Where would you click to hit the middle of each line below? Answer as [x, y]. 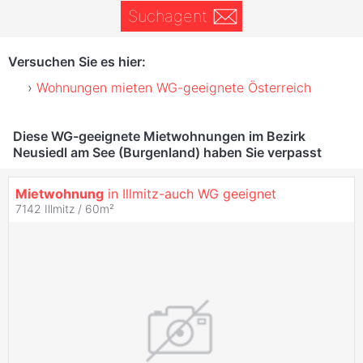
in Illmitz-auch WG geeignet [190, 193]
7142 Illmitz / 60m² [65, 208]
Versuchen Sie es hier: [77, 61]
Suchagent [167, 17]
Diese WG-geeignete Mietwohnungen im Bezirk [159, 136]
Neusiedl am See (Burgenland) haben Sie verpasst [167, 152]
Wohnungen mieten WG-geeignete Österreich [174, 87]
